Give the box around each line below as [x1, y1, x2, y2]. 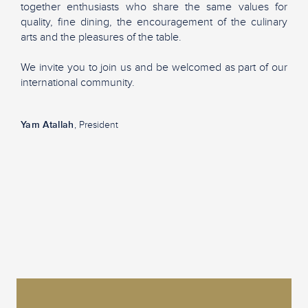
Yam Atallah [21, 119, 74, 131]
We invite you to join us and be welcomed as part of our [21, 60, 287, 74]
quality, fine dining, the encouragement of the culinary [21, 14, 287, 29]
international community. [21, 75, 135, 89]
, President [74, 119, 118, 131]
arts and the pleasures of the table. [21, 30, 181, 44]
